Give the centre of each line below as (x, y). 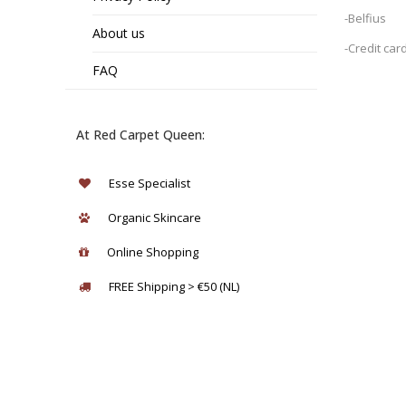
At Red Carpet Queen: (140, 135)
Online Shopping (153, 252)
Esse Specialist (150, 183)
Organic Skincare (155, 217)
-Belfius (365, 18)
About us (119, 33)
